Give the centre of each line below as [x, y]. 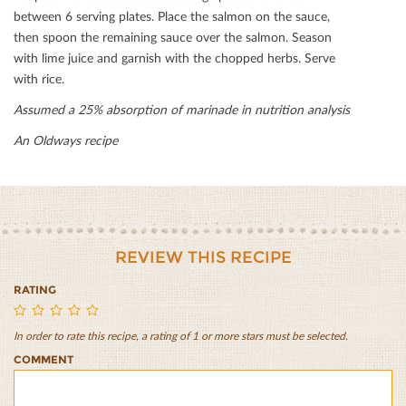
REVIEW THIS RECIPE [203, 258]
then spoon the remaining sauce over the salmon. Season [173, 37]
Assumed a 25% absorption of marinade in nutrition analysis [182, 110]
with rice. [39, 79]
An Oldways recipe [66, 140]
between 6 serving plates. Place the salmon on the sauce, [172, 16]
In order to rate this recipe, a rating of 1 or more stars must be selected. [181, 336]
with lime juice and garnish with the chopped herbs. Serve [174, 58]
